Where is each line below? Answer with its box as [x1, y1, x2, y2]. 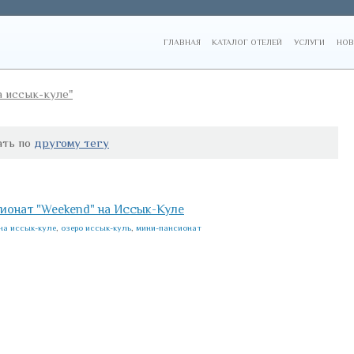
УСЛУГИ [293, 37, 325, 47]
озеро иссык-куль [61, 223, 131, 232]
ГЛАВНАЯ [163, 37, 201, 47]
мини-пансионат [136, 223, 201, 232]
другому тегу [34, 136, 109, 149]
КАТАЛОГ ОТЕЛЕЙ [212, 37, 283, 47]
